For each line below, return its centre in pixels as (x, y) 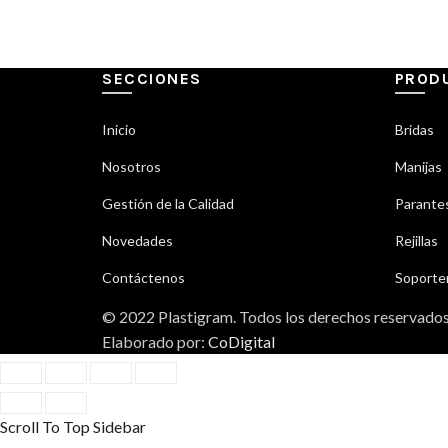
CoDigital (241, 342)
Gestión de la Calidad (168, 204)
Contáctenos (143, 278)
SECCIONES (152, 79)
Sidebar (119, 427)
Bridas (414, 130)
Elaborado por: (155, 342)
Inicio (119, 130)
